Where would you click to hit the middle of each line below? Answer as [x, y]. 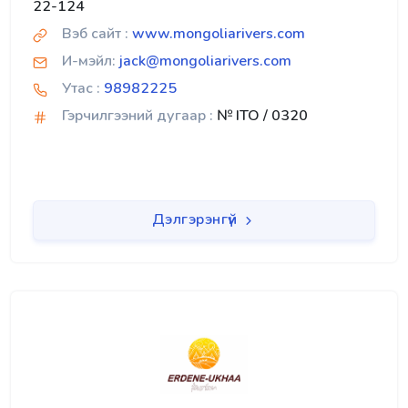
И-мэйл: [89, 61]
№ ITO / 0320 [260, 116]
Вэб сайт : [95, 34]
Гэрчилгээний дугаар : [138, 116]
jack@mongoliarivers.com [205, 61]
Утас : [81, 89]
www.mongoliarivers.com [219, 34]
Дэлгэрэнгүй [196, 220]
